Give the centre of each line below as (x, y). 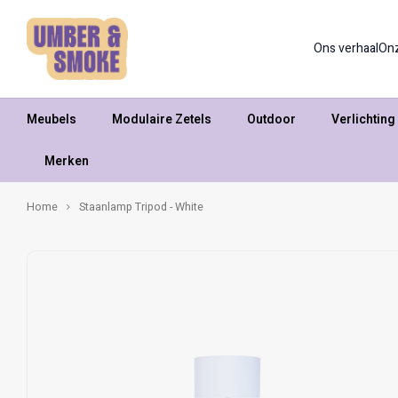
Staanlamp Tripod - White (141, 207)
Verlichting (363, 119)
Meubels (52, 119)
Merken (67, 161)
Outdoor (271, 119)
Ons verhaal (346, 48)
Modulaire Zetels (162, 119)
